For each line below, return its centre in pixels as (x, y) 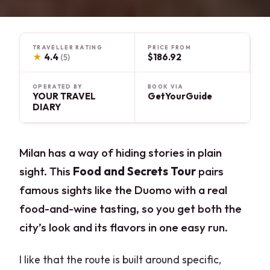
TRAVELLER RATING (67, 47)
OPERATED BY (58, 87)
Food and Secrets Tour (135, 171)
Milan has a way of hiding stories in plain (121, 153)
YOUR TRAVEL (64, 96)
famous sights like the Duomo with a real (124, 190)
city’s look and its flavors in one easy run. (124, 228)
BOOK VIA (166, 87)
